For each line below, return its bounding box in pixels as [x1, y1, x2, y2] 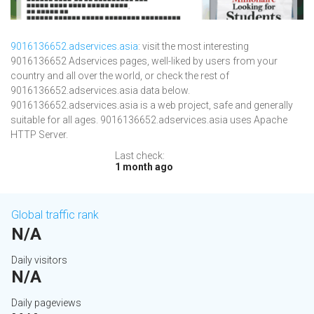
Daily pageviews [11, 297, 81, 309]
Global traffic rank [11, 208, 99, 222]
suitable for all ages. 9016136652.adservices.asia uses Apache [11, 114, 287, 126]
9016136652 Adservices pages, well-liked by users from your [11, 55, 278, 67]
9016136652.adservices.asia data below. [11, 85, 190, 97]
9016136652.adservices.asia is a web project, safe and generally [11, 100, 293, 111]
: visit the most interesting [138, 41, 249, 53]
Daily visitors [11, 254, 67, 266]
